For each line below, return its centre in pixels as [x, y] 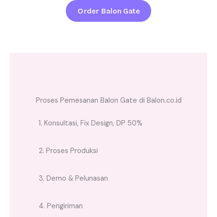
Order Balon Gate [108, 11]
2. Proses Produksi [68, 151]
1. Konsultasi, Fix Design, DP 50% [91, 123]
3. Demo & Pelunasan [73, 178]
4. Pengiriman [61, 206]
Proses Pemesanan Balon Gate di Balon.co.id [108, 100]
